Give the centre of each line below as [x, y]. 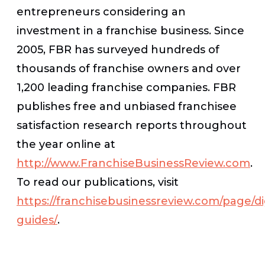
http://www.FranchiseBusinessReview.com [133, 163]
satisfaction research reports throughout [132, 125]
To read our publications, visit [98, 182]
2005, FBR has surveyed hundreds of [118, 49]
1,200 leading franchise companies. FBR [126, 87]
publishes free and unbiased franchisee [127, 106]
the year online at [66, 144]
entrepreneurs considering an [101, 12]
